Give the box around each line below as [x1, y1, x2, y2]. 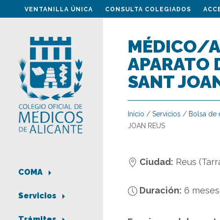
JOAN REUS [128, 122, 165, 130]
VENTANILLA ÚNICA [25, 6, 93, 13]
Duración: [137, 185, 182, 195]
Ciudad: [137, 157, 173, 167]
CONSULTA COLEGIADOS [105, 6, 191, 13]
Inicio [128, 110, 144, 118]
